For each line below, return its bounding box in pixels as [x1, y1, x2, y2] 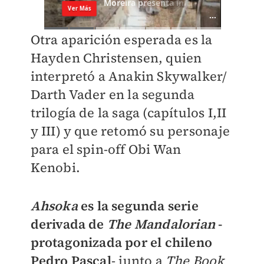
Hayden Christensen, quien [30, 49, 202, 67]
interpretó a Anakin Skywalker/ [30, 67, 227, 85]
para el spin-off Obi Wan [30, 140, 181, 158]
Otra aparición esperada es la [30, 31, 213, 48]
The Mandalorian [107, 215, 215, 233]
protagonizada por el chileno [30, 233, 213, 251]
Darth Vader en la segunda [30, 85, 195, 103]
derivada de [30, 215, 107, 233]
